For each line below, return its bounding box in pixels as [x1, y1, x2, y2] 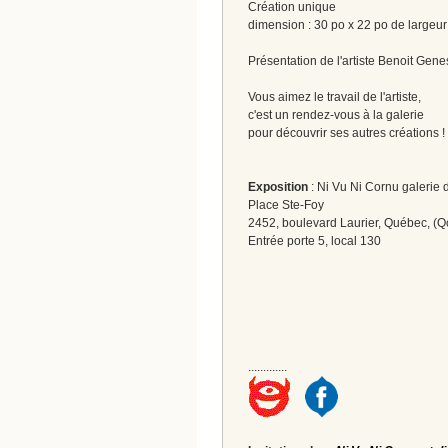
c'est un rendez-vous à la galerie [248, 107, 424, 122]
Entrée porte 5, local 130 [248, 233, 381, 248]
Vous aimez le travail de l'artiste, [248, 89, 421, 104]
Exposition [248, 179, 308, 194]
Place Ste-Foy [248, 197, 324, 212]
